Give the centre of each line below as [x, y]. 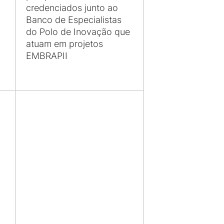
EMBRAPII [47, 56]
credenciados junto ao [72, 8]
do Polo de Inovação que [78, 32]
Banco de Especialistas [75, 20]
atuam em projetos [64, 44]
